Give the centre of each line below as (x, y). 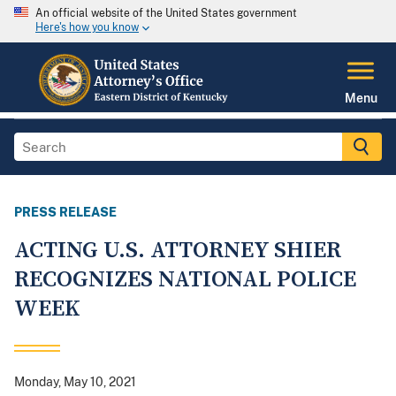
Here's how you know (87, 28)
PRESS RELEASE (65, 213)
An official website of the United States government (166, 13)
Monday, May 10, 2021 (75, 382)
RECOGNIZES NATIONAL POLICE (185, 280)
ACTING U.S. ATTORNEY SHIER (178, 251)
